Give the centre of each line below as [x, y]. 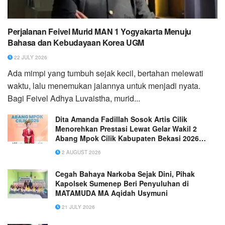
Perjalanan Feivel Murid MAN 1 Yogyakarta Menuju [99, 32]
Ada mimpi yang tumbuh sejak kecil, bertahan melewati [105, 73]
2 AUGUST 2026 [81, 152]
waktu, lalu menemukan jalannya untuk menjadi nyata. [104, 86]
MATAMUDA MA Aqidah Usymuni [111, 193]
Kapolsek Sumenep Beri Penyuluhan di [122, 184]
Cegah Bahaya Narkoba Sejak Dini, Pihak [125, 174]
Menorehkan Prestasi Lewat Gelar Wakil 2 [126, 129]
